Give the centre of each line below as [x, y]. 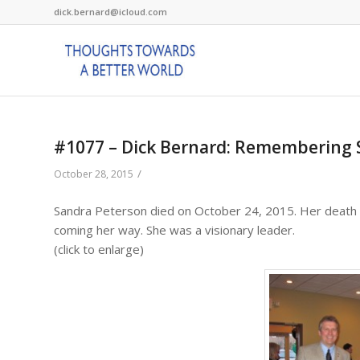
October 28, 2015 [94, 174]
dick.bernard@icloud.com [110, 12]
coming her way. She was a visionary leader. [174, 229]
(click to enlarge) [99, 249]
